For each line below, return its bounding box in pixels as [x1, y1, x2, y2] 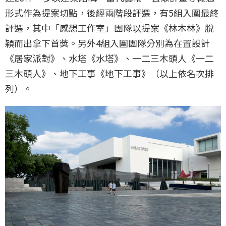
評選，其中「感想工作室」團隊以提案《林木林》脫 [5, 21, 214, 35]
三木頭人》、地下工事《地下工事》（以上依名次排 [5, 67, 214, 80]
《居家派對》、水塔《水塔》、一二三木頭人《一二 [5, 51, 214, 65]
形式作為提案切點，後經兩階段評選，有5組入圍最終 [5, 6, 219, 20]
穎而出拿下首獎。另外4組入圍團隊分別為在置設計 [5, 36, 210, 50]
